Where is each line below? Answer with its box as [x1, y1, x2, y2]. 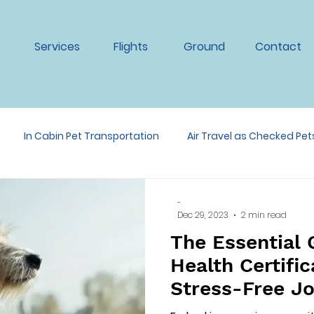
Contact [254, 39, 301, 55]
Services [34, 39, 80, 55]
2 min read [241, 209, 287, 221]
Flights [114, 39, 148, 55]
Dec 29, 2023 [177, 209, 228, 221]
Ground [184, 39, 225, 55]
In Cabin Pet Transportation [24, 128, 159, 143]
